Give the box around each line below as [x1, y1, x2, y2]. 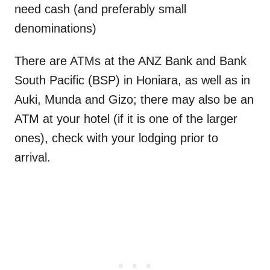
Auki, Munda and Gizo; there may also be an [14, 93, 254, 107]
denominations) [14, 22, 96, 36]
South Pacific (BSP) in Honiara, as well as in [14, 74, 250, 87]
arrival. [14, 151, 51, 165]
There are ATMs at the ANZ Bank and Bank [14, 54, 246, 68]
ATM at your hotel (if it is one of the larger [14, 112, 237, 126]
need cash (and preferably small [14, 2, 186, 16]
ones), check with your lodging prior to [14, 131, 218, 145]
